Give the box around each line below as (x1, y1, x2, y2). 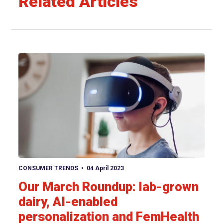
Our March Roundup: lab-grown (18, 179, 199, 194)
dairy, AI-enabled (18, 194, 118, 209)
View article (136, 160, 181, 170)
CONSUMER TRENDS (18, 164, 79, 172)
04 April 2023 (86, 164, 124, 172)
